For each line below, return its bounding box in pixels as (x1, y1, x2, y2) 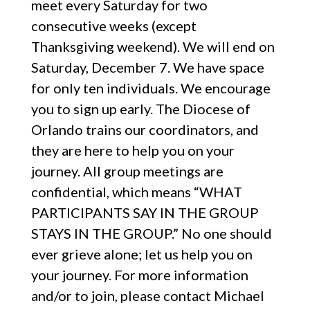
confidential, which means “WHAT (30, 183, 242, 200)
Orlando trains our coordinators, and (30, 120, 259, 138)
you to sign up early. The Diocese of (30, 100, 250, 117)
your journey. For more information (30, 266, 248, 283)
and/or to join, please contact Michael (30, 286, 264, 304)
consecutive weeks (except (30, 17, 197, 34)
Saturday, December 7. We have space (30, 58, 264, 75)
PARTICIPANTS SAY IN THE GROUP (30, 203, 259, 221)
